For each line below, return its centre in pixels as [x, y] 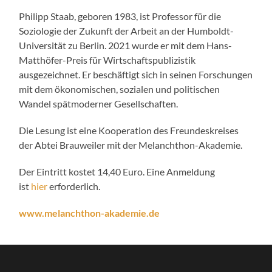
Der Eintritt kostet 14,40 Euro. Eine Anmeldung [117, 171]
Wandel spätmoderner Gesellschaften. [99, 103]
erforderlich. [74, 186]
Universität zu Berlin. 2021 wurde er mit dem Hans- [126, 45]
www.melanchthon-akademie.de [90, 212]
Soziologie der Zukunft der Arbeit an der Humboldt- [127, 30]
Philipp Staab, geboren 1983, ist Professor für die [120, 16]
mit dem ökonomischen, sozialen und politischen [120, 89]
